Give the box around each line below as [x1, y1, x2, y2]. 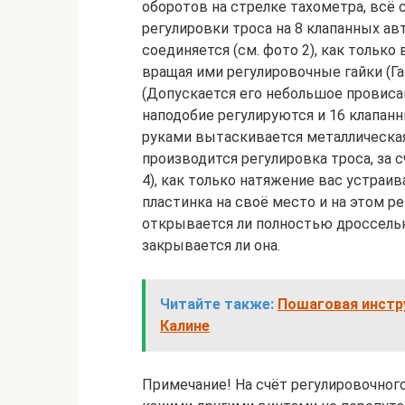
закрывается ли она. [142, 237, 280, 254]
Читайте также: [160, 296, 274, 313]
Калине [160, 317, 210, 334]
